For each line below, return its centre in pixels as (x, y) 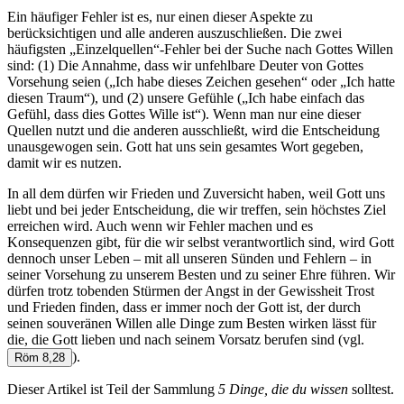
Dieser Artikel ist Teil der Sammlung (113, 390)
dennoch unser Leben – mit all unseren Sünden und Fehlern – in (189, 259)
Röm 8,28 (40, 358)
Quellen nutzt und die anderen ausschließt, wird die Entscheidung (193, 131)
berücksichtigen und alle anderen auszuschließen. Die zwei (174, 33)
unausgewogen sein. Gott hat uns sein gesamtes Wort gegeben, (185, 147)
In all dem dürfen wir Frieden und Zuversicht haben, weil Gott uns (196, 194)
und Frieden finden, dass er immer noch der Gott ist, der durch (184, 308)
